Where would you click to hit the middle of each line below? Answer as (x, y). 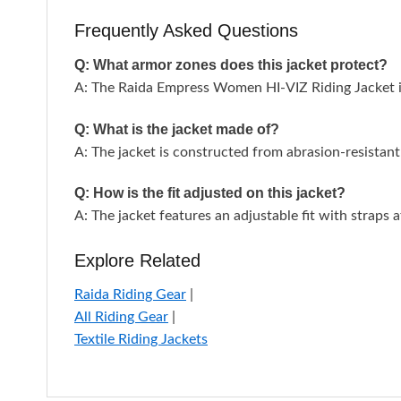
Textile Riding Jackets (141, 340)
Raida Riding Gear (130, 295)
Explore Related (137, 261)
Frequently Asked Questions (186, 30)
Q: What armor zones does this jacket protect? (231, 64)
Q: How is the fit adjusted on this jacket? (210, 193)
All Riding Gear (121, 317)
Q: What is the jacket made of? (177, 129)
